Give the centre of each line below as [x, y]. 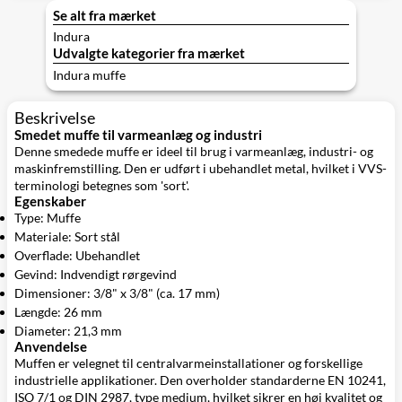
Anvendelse [51, 346]
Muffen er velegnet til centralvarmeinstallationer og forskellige [188, 363]
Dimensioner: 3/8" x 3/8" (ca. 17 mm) [117, 293]
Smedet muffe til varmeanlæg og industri [138, 134]
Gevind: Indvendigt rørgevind [96, 274]
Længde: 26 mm [58, 311]
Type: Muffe [48, 217]
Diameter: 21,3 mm [68, 330]
